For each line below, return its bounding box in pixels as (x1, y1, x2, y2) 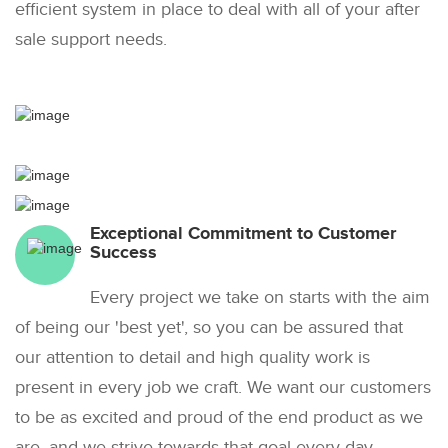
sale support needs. (15, 28, 167, 50)
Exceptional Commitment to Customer (90, 222, 396, 245)
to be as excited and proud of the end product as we (15, 406, 423, 428)
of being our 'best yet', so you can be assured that (15, 316, 403, 338)
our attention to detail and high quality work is (15, 346, 370, 368)
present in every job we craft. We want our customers (15, 376, 431, 398)
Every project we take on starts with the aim (90, 286, 430, 308)
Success (90, 241, 157, 264)
